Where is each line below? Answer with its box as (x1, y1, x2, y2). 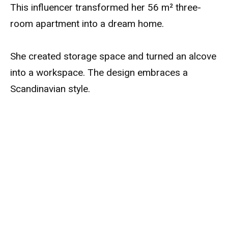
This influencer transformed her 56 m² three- (10, 1, 201, 13)
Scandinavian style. (10, 83, 90, 95)
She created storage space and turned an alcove (10, 50, 216, 63)
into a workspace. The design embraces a (10, 67, 188, 79)
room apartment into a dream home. (10, 17, 164, 30)
